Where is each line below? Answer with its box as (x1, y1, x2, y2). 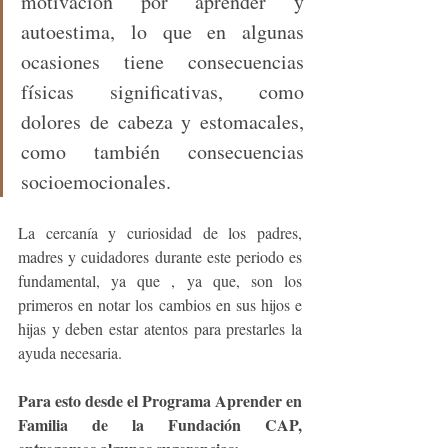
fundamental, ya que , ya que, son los (18, 270, 302, 292)
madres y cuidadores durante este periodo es (18, 246, 302, 268)
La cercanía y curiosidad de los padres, (18, 222, 302, 244)
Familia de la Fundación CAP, (18, 413, 302, 437)
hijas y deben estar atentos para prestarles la (18, 318, 302, 340)
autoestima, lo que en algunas (21, 18, 304, 46)
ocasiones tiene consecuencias (21, 48, 304, 76)
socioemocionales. (21, 168, 186, 196)
